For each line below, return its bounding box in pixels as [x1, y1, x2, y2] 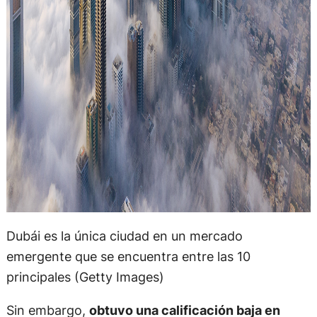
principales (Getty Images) [6, 268, 164, 284]
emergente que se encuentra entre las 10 [6, 248, 250, 264]
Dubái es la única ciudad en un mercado [6, 227, 243, 243]
